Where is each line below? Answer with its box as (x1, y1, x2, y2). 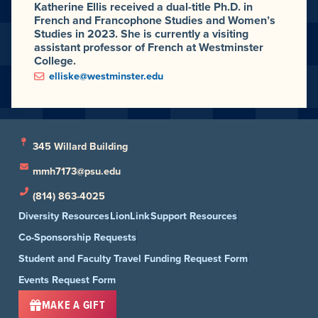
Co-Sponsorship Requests (18, 229, 136, 246)
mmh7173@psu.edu (33, 163, 121, 180)
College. (34, 53, 76, 70)
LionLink (110, 208, 150, 224)
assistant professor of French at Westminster (34, 39, 263, 56)
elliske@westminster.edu (49, 68, 163, 84)
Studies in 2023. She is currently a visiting (34, 26, 248, 43)
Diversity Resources (18, 208, 109, 224)
